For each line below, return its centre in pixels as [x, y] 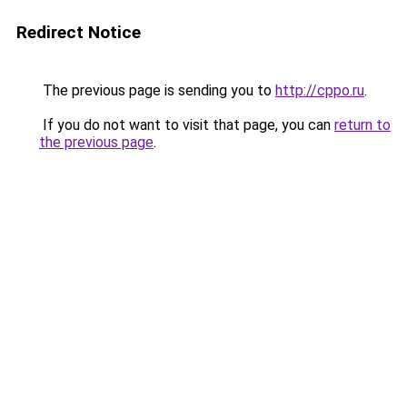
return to [362, 125]
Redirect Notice [79, 32]
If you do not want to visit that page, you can [187, 125]
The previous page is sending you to [157, 90]
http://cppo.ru [320, 90]
